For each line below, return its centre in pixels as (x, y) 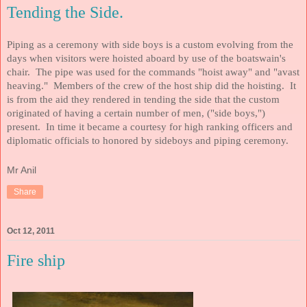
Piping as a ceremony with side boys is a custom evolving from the (150, 45)
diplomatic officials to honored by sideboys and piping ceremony (146, 141)
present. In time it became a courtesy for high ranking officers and (150, 127)
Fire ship (36, 261)
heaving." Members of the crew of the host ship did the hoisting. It (151, 86)
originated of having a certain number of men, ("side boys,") (136, 113)
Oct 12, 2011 (31, 231)
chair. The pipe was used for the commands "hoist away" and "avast (153, 72)
